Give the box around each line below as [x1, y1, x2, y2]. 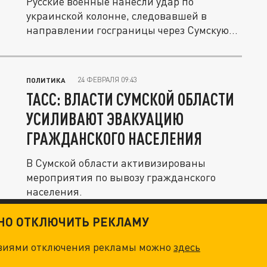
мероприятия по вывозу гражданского [26, 170, 216, 184]
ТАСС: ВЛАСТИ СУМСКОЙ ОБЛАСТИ [26, 89, 234, 109]
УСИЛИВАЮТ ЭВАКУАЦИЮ [26, 108, 184, 129]
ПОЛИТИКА [26, 76, 66, 84]
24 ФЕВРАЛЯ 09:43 [77, 75, 137, 84]
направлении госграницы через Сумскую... [26, 23, 238, 36]
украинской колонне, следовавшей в [26, 9, 207, 22]
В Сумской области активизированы [26, 156, 206, 169]
